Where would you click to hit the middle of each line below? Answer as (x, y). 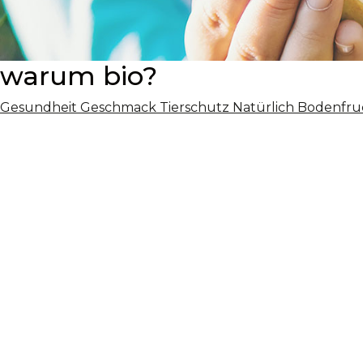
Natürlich (263, 108)
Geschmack (118, 108)
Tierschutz (194, 108)
